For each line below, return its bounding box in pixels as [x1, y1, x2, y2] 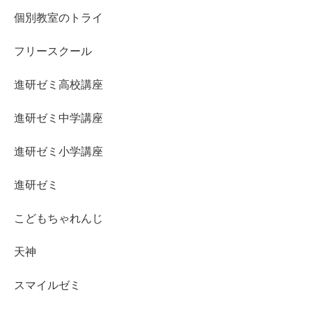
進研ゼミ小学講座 [14, 143, 103, 159]
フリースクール [14, 42, 92, 58]
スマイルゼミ [14, 276, 81, 292]
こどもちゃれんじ [14, 210, 103, 226]
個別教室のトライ [14, 9, 103, 25]
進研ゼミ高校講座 [14, 76, 103, 92]
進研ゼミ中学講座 [14, 109, 103, 125]
